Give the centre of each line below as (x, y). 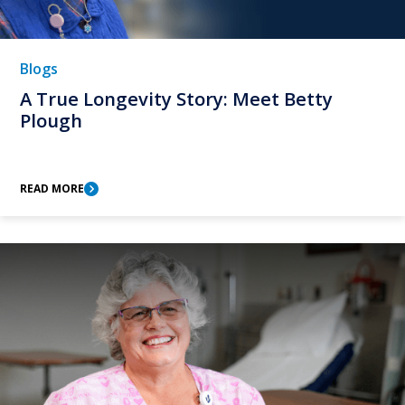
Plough (51, 120)
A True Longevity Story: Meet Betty (176, 99)
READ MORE (52, 188)
